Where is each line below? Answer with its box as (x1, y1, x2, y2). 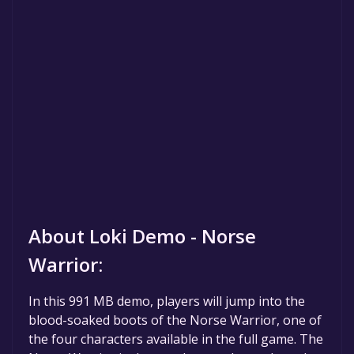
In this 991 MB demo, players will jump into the (28, 292, 305, 310)
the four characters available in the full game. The (28, 330, 323, 348)
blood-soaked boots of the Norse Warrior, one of (28, 311, 322, 329)
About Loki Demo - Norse (28, 222, 256, 249)
